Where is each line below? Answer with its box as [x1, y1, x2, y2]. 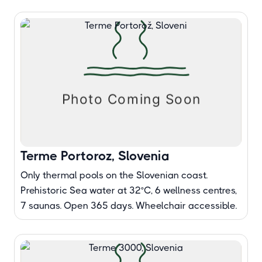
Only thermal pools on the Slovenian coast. [20, 170, 208, 181]
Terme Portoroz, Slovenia [20, 149, 170, 163]
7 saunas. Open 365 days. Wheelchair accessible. [20, 200, 237, 211]
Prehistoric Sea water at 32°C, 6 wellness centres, [20, 185, 237, 196]
